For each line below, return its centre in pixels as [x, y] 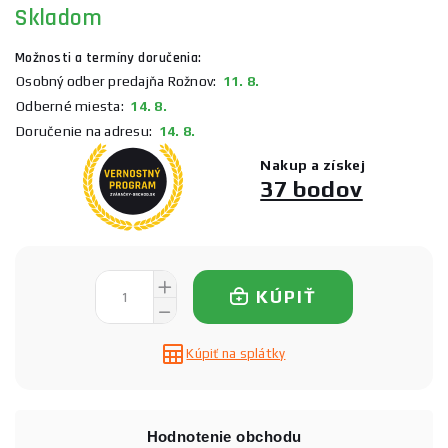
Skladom [59, 18]
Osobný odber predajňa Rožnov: [116, 80]
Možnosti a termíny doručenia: [108, 58]
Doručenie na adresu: [84, 130]
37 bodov [311, 189]
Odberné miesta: [70, 105]
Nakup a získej [313, 165]
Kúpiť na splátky [236, 353]
